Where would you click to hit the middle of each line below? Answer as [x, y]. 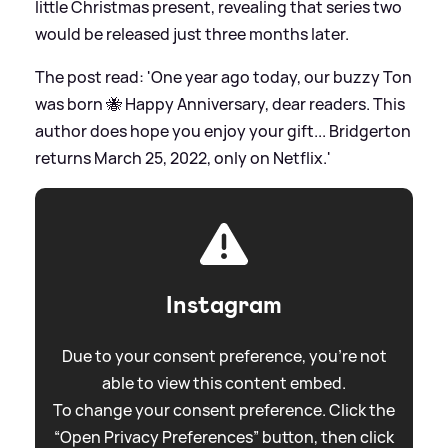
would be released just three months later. [192, 34]
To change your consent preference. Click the [224, 410]
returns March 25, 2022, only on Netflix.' [183, 158]
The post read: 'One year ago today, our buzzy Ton [223, 77]
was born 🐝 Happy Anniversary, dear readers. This [220, 104]
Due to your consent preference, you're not [224, 356]
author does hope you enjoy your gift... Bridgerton [223, 131]
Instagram [224, 305]
